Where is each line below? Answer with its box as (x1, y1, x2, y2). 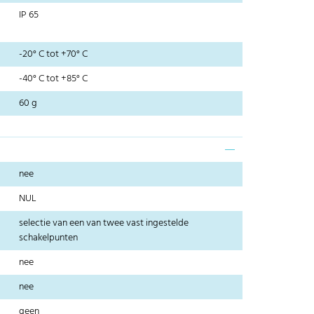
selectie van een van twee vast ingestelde (19, 215, 189, 232)
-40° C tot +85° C (19, 71, 88, 88)
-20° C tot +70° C (19, 46, 88, 63)
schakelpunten (19, 230, 78, 247)
